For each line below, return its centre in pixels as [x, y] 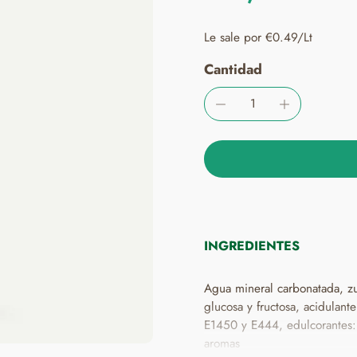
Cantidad [233, 69]
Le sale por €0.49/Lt [258, 37]
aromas [222, 344]
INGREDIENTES [252, 246]
